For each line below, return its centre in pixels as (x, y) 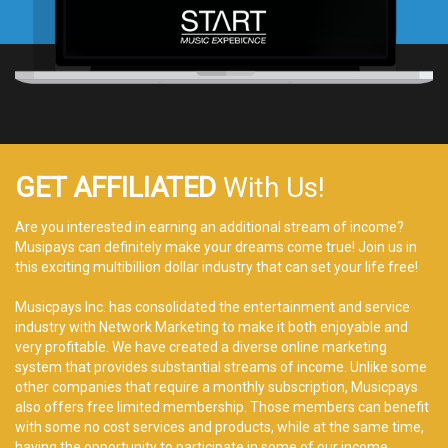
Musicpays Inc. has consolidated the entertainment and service (212, 307)
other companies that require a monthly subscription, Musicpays (216, 387)
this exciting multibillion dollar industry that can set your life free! (216, 267)
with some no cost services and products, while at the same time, (219, 427)
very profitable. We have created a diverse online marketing (201, 347)
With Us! (274, 188)
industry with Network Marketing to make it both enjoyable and (211, 327)
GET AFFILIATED (119, 188)
